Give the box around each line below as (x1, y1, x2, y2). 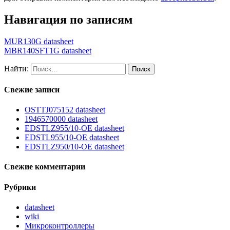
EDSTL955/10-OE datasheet (25, 133, 119, 142)
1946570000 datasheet (25, 114, 98, 124)
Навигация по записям (4, 12, 132, 26)
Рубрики (4, 182, 36, 191)
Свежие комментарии (4, 162, 85, 171)
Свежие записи (4, 85, 60, 94)
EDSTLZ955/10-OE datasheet (25, 124, 124, 133)
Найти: (4, 64, 29, 73)
